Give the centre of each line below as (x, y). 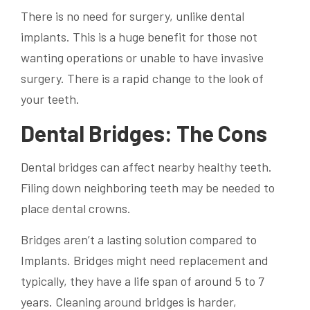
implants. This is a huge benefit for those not (139, 37)
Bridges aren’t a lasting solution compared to (139, 239)
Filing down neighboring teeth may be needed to (148, 187)
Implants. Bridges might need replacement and (145, 260)
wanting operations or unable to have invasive (142, 58)
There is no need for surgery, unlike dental (133, 16)
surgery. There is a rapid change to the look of (142, 79)
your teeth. (50, 99)
